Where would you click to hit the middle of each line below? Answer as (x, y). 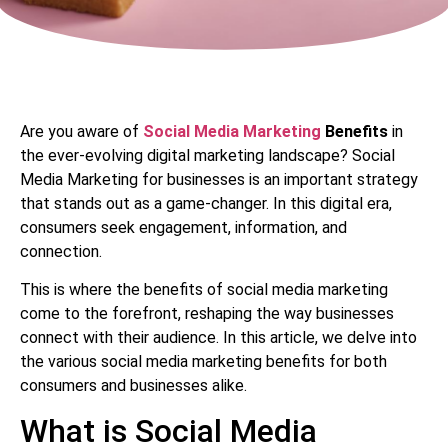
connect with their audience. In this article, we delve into (218, 338)
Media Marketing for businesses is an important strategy (219, 179)
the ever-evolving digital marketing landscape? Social (207, 155)
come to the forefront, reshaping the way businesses (207, 314)
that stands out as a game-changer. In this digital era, (206, 203)
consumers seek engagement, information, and (183, 227)
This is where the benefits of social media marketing (204, 290)
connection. (61, 251)
